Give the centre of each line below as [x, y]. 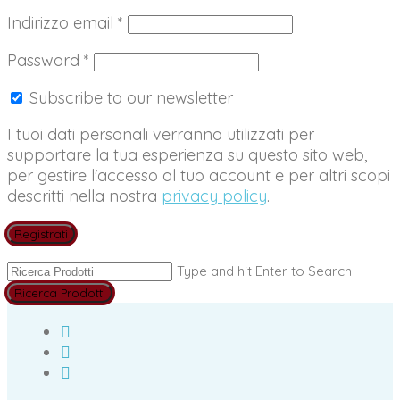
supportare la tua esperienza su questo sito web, [187, 155]
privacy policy [214, 196]
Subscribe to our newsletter [131, 98]
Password [46, 61]
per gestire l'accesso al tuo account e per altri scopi [199, 176]
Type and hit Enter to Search [264, 271]
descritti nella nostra [84, 196]
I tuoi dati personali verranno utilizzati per [161, 135]
